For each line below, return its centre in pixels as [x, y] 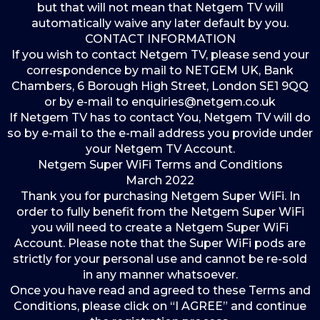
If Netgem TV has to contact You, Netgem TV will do [160, 117]
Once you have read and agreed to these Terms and [160, 290]
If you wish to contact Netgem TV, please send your [160, 55]
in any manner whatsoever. [160, 275]
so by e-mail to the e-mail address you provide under [160, 133]
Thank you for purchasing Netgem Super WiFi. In [160, 196]
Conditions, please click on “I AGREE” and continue [160, 306]
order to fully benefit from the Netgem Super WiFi [160, 212]
